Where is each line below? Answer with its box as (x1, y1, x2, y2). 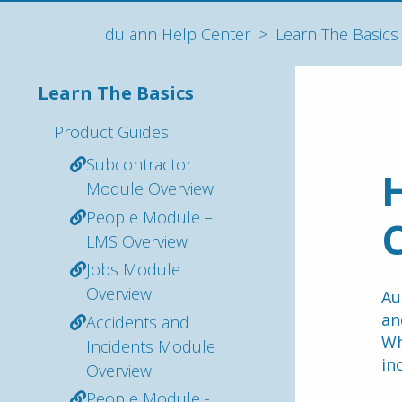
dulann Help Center (105, 22, 250, 45)
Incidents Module (86, 335, 215, 357)
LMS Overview (86, 230, 188, 252)
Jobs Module (86, 258, 180, 280)
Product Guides (54, 121, 169, 143)
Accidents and (86, 310, 189, 333)
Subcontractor (86, 153, 192, 175)
